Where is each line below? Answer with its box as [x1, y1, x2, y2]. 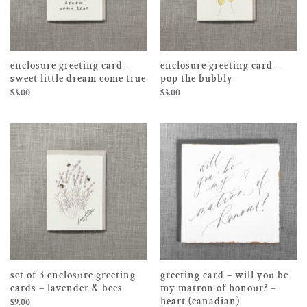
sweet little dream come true [10, 72, 146, 86]
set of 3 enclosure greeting [10, 269, 136, 282]
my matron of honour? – [160, 282, 276, 295]
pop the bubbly [160, 72, 233, 86]
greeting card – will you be [160, 269, 288, 282]
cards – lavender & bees [10, 282, 123, 295]
